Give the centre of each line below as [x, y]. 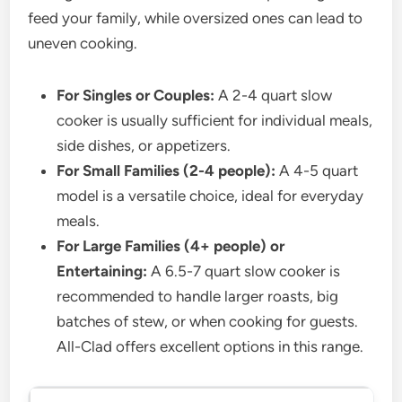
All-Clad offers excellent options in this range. [210, 346]
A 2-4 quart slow [274, 95]
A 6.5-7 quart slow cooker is [244, 271]
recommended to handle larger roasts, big [198, 296]
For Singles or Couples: [136, 95]
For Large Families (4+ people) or [171, 245]
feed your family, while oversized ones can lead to [196, 17]
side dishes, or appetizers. [144, 145]
